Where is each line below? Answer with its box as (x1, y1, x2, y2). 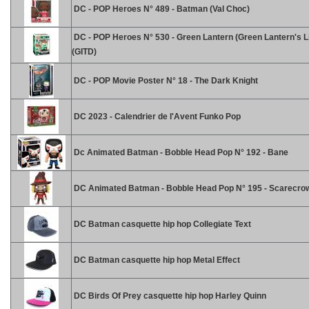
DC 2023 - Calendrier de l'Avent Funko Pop (72, 112, 241, 121)
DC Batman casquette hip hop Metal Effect (72, 255, 240, 265)
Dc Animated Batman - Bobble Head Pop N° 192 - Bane (72, 148, 288, 157)
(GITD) (72, 47, 97, 57)
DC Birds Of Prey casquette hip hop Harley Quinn (72, 291, 266, 301)
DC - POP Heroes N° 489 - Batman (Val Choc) (72, 4, 250, 14)
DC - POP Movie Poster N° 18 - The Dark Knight (72, 76, 258, 86)
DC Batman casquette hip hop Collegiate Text (72, 219, 251, 229)
